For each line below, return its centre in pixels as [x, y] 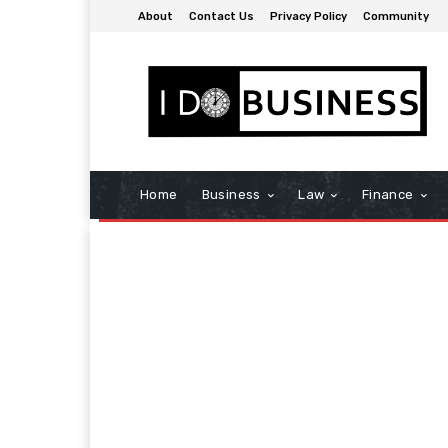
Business [231, 195]
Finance [387, 195]
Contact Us [221, 16]
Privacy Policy [308, 16]
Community [396, 16]
